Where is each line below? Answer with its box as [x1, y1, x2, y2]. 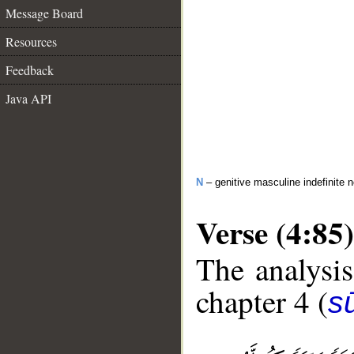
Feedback [6, 62, 54, 78]
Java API [6, 90, 51, 107]
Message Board [6, 5, 83, 21]
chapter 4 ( [196, 281, 328, 322]
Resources [6, 33, 57, 50]
